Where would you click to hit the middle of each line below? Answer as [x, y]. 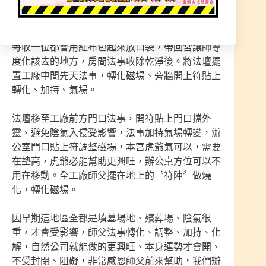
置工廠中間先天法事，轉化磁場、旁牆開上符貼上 [116, 76]
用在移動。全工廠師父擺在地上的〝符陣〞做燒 [112, 176]
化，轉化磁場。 [45, 190]
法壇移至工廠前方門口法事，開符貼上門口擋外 [112, 119]
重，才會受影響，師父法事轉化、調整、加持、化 [116, 233]
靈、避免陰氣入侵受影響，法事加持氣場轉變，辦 [116, 133]
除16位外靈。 [40, 19]
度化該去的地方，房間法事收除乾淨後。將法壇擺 [116, 62]
